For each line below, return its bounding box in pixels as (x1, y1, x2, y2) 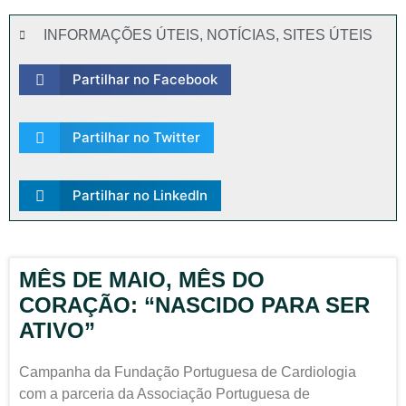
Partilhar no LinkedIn (72, 187, 208, 204)
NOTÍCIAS (207, 27, 275, 43)
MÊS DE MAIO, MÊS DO (19, 267, 265, 292)
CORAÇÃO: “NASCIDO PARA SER (19, 293, 370, 317)
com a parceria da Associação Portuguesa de (19, 386, 310, 401)
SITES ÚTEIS (283, 27, 372, 43)
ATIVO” (19, 318, 95, 343)
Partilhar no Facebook (72, 71, 217, 88)
